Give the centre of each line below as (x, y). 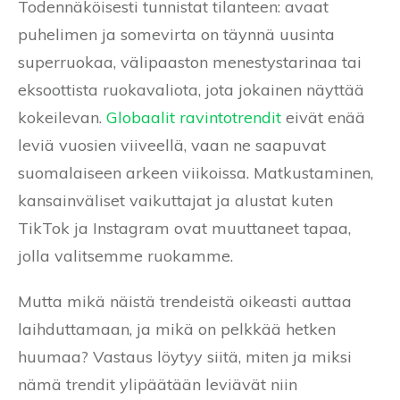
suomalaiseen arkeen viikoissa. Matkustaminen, (196, 172)
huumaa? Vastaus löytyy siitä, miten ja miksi (185, 356)
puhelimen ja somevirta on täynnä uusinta (176, 34)
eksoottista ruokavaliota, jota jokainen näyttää (191, 89)
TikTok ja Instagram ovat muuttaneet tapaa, (184, 228)
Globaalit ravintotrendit (194, 117)
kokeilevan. (62, 117)
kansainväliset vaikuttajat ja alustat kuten (175, 200)
